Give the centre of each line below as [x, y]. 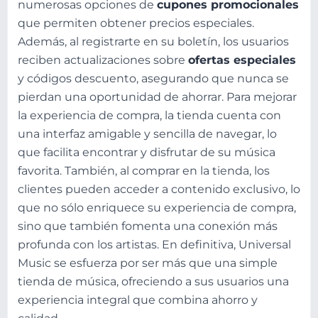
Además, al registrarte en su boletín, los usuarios [153, 42]
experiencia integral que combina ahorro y [138, 300]
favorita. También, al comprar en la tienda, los [144, 171]
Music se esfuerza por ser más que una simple [148, 263]
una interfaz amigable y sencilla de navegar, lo [147, 134]
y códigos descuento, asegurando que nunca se [153, 78]
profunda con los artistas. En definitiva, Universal [154, 245]
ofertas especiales [242, 60]
